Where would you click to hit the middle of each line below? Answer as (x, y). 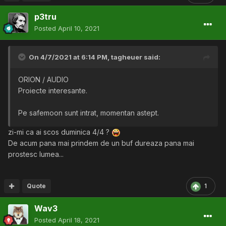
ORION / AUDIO (43, 80)
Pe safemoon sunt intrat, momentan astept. (90, 113)
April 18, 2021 (79, 220)
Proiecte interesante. (53, 91)
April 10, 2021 (79, 29)
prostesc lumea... (36, 154)
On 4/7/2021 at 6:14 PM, (70, 57)
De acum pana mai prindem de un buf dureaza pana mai (101, 143)
